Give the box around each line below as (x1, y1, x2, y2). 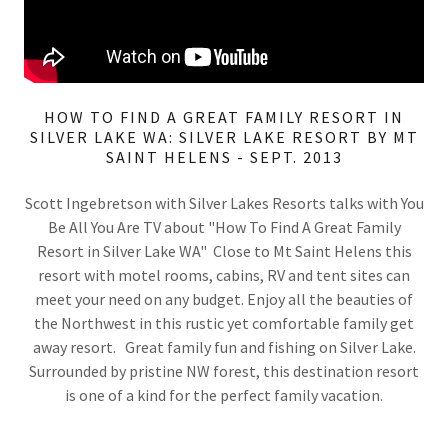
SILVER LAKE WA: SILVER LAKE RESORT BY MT (29, 126, 419, 147)
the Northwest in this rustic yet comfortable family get (34, 312, 414, 333)
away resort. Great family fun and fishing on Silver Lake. (32, 336, 416, 357)
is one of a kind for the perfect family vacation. (65, 384, 383, 405)
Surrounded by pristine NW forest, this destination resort (29, 360, 419, 381)
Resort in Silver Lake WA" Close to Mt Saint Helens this (36, 240, 412, 261)
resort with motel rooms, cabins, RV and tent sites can (38, 264, 410, 285)
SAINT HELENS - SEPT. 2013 (105, 146, 343, 167)
